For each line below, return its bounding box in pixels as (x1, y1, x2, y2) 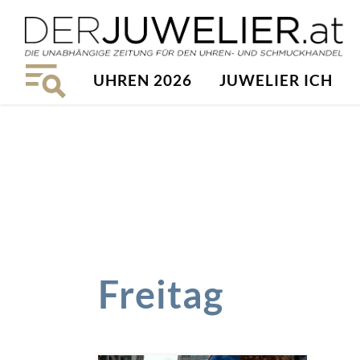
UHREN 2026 (93, 71, 192, 89)
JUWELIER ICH (219, 71, 333, 89)
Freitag (98, 272, 223, 317)
